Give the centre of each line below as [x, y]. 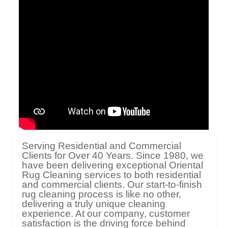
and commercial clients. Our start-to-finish [112, 185]
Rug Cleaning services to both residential [112, 175]
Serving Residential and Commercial [102, 146]
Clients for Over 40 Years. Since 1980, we [113, 156]
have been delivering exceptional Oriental [113, 165]
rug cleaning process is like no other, [102, 194]
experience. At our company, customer [106, 214]
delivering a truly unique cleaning [94, 204]
